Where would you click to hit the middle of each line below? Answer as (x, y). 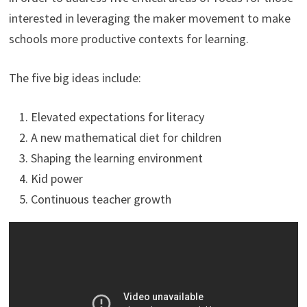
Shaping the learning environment (116, 158)
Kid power (57, 179)
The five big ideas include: (75, 78)
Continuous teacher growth (101, 199)
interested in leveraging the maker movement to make (149, 19)
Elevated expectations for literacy (117, 117)
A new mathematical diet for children (126, 138)
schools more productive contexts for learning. (128, 39)
